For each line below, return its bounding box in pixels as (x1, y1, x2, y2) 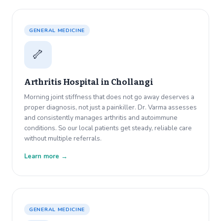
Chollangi (110, 77, 153, 88)
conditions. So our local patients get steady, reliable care (24, 123, 192, 133)
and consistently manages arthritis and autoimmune (24, 113, 178, 123)
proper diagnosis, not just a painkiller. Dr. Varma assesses (24, 103, 197, 112)
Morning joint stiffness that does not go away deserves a (24, 92, 194, 102)
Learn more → (24, 152, 68, 161)
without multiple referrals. (24, 134, 102, 144)
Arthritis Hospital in (24, 77, 111, 88)
